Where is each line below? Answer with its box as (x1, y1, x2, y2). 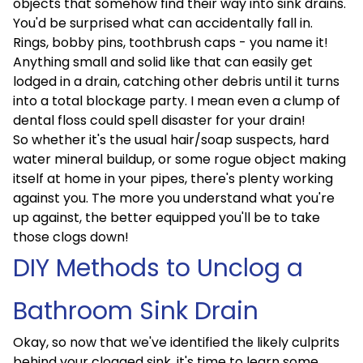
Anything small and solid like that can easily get (13, 53, 313, 71)
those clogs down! (13, 228, 129, 246)
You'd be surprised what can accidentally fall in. (13, 14, 313, 32)
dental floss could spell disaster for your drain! (13, 111, 305, 130)
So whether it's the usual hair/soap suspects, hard (13, 130, 329, 149)
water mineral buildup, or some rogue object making (13, 150, 346, 169)
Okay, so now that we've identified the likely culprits (13, 333, 340, 352)
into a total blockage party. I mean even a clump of (13, 92, 340, 110)
